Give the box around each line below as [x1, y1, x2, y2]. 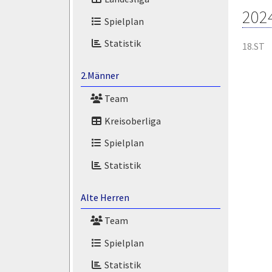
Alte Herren [80, 191, 129, 203]
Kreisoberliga [102, 114, 161, 127]
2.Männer [80, 69, 119, 82]
